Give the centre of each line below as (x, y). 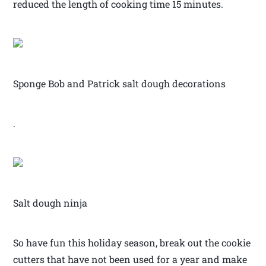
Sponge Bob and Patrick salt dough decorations (120, 84)
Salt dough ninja (50, 203)
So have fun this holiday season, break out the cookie (132, 243)
